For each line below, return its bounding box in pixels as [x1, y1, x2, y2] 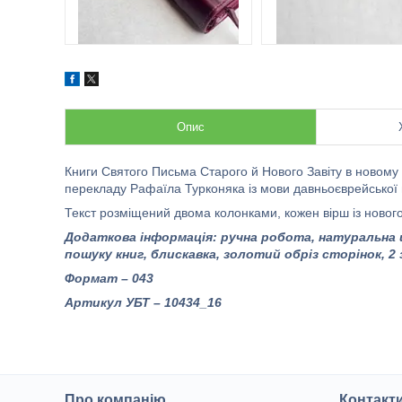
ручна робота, [221, 230, 319, 244]
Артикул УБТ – [65, 295, 164, 310]
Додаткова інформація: [65, 230, 217, 244]
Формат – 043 [65, 271, 153, 285]
